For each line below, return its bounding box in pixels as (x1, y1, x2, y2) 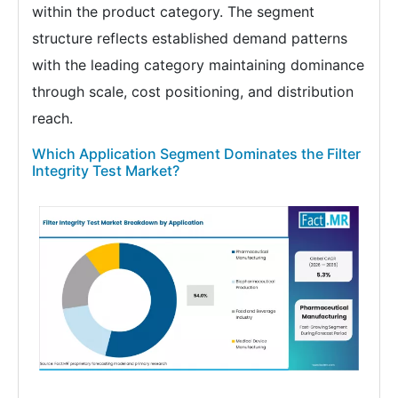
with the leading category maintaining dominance (32, 56, 364, 75)
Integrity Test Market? (32, 162, 179, 180)
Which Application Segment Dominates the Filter (32, 145, 361, 163)
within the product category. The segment (32, 3, 314, 21)
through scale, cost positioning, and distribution (32, 83, 354, 101)
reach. (32, 109, 73, 128)
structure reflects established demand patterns (32, 29, 347, 48)
